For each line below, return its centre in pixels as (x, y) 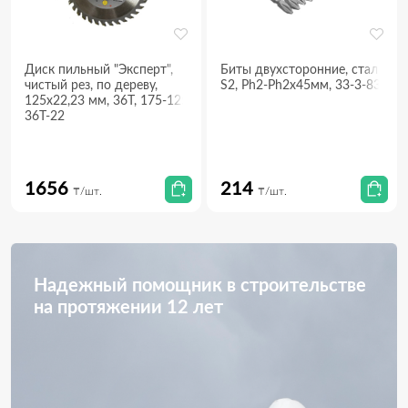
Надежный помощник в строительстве (200, 286)
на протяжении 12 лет (128, 308)
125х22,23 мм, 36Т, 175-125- (108, 102)
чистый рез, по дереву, (91, 86)
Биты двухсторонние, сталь (302, 71)
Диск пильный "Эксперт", (98, 71)
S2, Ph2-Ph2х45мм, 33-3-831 (304, 86)
